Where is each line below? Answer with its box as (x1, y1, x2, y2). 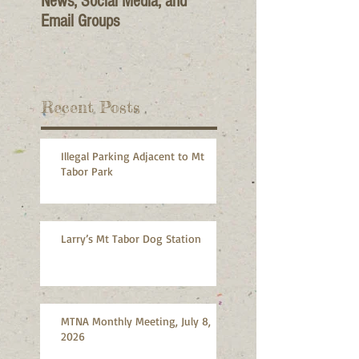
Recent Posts (41, 96, 140, 117)
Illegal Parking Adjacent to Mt (61, 148, 204, 163)
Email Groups (41, 11, 119, 31)
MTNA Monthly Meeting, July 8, (61, 313, 211, 328)
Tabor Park (61, 163, 113, 178)
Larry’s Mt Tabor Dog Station (61, 231, 201, 245)
